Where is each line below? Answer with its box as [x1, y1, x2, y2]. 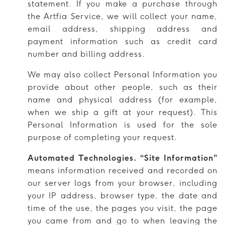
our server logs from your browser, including [28, 178, 217, 188]
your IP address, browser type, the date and [28, 190, 217, 200]
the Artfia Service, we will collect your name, [28, 11, 217, 21]
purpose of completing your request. [28, 132, 177, 142]
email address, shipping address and [28, 24, 217, 34]
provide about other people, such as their [28, 82, 217, 92]
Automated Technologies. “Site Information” [28, 153, 217, 163]
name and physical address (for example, [28, 94, 217, 104]
